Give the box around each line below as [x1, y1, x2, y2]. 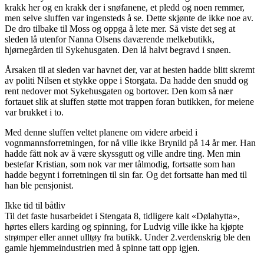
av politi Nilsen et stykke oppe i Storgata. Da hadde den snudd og [5, 75, 248, 86]
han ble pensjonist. [5, 180, 74, 191]
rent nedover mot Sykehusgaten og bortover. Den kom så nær [5, 86, 233, 97]
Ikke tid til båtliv [5, 200, 65, 211]
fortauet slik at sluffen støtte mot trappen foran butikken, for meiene [5, 97, 254, 107]
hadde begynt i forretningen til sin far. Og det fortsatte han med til [5, 170, 247, 180]
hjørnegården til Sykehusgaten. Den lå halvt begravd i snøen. [5, 45, 231, 55]
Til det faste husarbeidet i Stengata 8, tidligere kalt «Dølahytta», [5, 211, 240, 222]
